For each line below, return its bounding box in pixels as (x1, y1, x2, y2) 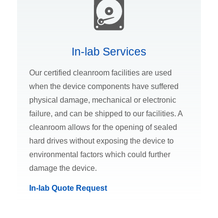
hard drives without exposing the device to (29, 137, 174, 145)
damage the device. (29, 164, 97, 173)
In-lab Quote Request (29, 184, 107, 193)
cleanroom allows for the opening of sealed (29, 123, 177, 132)
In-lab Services (72, 45, 146, 58)
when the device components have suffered (29, 82, 179, 91)
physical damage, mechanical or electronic (29, 96, 176, 105)
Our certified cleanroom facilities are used (29, 69, 172, 77)
